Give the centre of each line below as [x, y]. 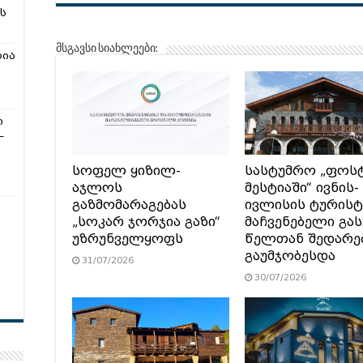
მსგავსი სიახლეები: [107, 49]
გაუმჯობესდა [290, 256]
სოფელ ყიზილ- [126, 171]
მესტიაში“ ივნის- [301, 188]
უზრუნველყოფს [128, 239]
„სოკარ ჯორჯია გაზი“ [146, 222]
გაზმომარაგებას [129, 205]
